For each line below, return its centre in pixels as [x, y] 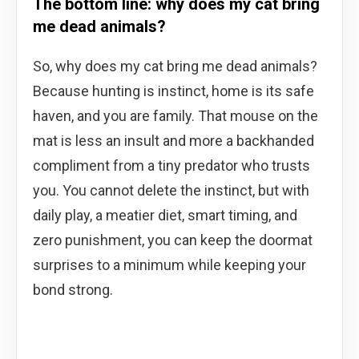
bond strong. [73, 289]
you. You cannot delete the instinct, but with [171, 190]
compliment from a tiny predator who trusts [171, 165]
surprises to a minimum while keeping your [169, 264]
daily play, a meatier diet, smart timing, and [165, 215]
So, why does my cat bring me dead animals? [175, 66]
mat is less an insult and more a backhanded [173, 140]
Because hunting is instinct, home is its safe [173, 91]
